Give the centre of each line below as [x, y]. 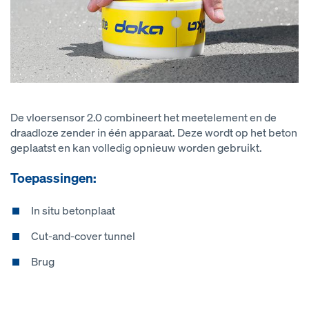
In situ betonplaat [73, 210]
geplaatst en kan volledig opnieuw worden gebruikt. [136, 148]
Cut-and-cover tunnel [83, 236]
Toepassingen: [53, 178]
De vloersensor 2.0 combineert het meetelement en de [143, 117]
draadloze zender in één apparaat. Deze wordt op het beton [154, 132]
